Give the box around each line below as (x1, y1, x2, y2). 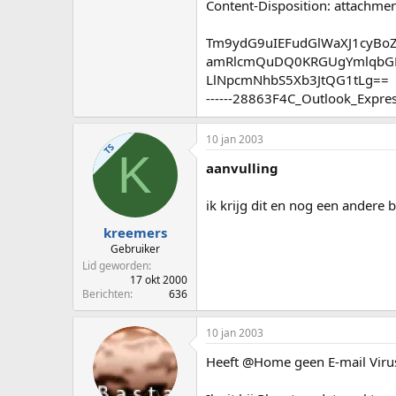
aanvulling (206, 158, 278, 177)
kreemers (103, 224, 167, 242)
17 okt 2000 (130, 272, 187, 288)
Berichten (82, 286, 130, 302)
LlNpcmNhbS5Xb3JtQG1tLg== (206, 70, 389, 88)
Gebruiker (110, 241, 160, 257)
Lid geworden (82, 258, 148, 274)
